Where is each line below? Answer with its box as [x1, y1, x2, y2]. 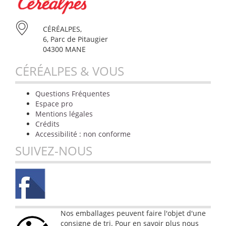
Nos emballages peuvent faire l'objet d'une [61, 208, 206, 218]
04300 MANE [43, 44, 86, 54]
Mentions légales [35, 108, 93, 119]
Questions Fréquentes [35, 88, 110, 98]
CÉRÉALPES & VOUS [15, 63, 124, 79]
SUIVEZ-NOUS [15, 142, 92, 159]
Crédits [35, 119, 60, 129]
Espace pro [35, 98, 73, 108]
